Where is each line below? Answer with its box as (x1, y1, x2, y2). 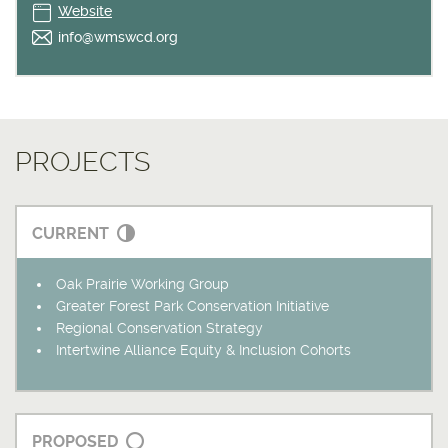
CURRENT (32, 223, 109, 243)
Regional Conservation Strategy (56, 319, 263, 336)
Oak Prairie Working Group (56, 275, 229, 292)
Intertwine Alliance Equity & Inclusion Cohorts (56, 341, 351, 358)
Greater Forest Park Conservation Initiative (56, 297, 329, 314)
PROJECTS (15, 145, 150, 178)
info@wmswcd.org (58, 29, 178, 46)
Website (58, 3, 112, 20)
